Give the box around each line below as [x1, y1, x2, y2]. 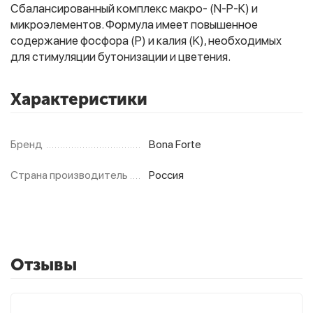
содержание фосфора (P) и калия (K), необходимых [10, 34, 282, 48]
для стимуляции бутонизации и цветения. [10, 50, 231, 64]
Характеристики [10, 89, 147, 109]
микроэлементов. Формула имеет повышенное [10, 17, 258, 31]
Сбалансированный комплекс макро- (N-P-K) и [10, 1, 258, 15]
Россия [149, 168, 184, 182]
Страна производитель [10, 168, 128, 182]
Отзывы [10, 254, 77, 275]
